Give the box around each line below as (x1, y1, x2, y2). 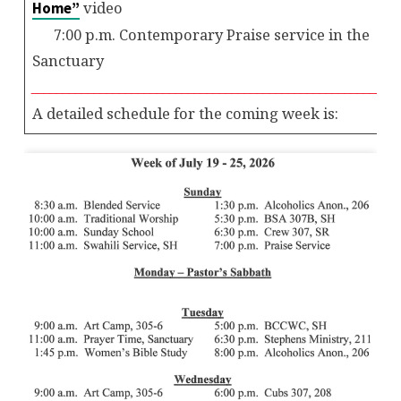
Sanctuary (32, 49, 105, 71)
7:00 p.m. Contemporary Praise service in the (32, 23, 371, 45)
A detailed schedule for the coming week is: (32, 102, 339, 124)
